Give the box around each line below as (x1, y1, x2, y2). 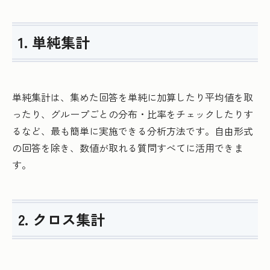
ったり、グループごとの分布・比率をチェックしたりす (12, 107, 253, 122)
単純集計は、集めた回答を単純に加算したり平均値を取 (12, 90, 253, 105)
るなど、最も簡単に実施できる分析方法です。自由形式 (12, 124, 253, 139)
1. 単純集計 (18, 31, 90, 53)
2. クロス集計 (18, 209, 105, 230)
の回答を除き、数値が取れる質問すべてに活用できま (12, 140, 243, 155)
